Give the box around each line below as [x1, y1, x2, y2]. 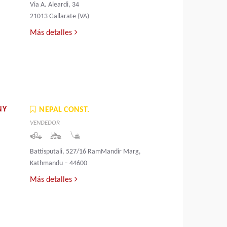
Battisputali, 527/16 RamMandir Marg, [30, 148, 141, 156]
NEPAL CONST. [39, 106, 90, 115]
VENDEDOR [30, 120, 60, 127]
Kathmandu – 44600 [30, 160, 88, 168]
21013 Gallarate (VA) [30, 13, 90, 21]
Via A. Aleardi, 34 [30, 1, 80, 9]
